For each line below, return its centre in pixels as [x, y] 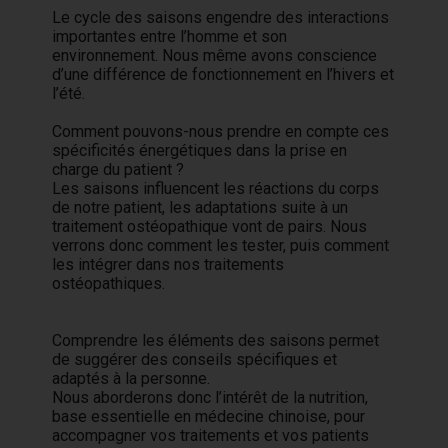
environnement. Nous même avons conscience [215, 55]
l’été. [69, 93]
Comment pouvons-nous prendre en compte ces [221, 131]
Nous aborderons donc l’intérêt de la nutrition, [210, 397]
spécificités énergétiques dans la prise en [200, 150]
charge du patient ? [118, 169]
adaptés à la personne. [131, 378]
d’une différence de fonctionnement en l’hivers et [223, 74]
